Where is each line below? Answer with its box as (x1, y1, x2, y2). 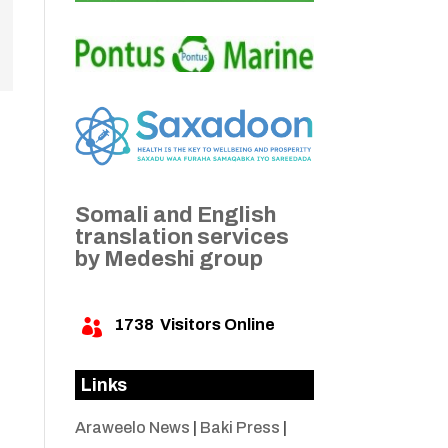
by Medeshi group (74, 247, 263, 272)
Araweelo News (74, 419, 190, 437)
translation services (74, 225, 289, 250)
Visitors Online (153, 316, 275, 334)
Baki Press (199, 419, 280, 437)
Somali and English (74, 203, 276, 228)
